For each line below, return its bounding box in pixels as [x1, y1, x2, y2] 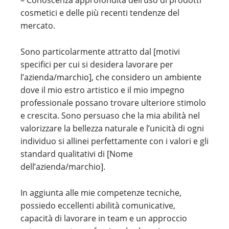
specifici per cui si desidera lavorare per [20, 59, 173, 70]
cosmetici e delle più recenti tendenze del [20, 7, 179, 18]
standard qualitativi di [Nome [20, 148, 133, 159]
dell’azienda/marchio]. [20, 161, 105, 172]
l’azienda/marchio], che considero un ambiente [20, 72, 201, 83]
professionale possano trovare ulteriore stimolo [20, 97, 206, 108]
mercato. [20, 20, 55, 31]
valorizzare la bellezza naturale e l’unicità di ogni [20, 123, 204, 134]
